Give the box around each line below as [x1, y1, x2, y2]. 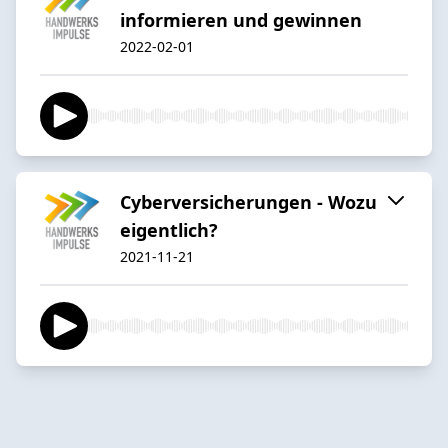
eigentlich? [120, 217, 218, 242]
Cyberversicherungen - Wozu [120, 189, 377, 214]
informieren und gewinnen [120, 7, 362, 32]
